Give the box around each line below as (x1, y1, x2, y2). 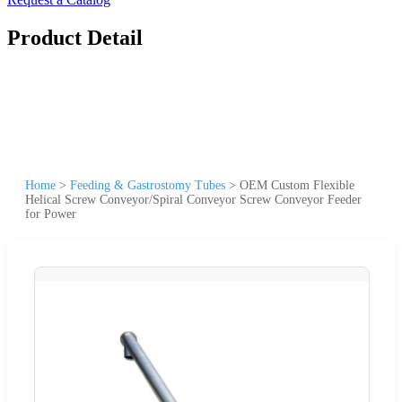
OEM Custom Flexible (240, 178, 354, 192)
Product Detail (7, 25, 143, 49)
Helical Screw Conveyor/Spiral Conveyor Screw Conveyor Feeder (25, 192, 362, 206)
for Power (25, 206, 76, 221)
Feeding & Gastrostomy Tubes (70, 178, 225, 192)
